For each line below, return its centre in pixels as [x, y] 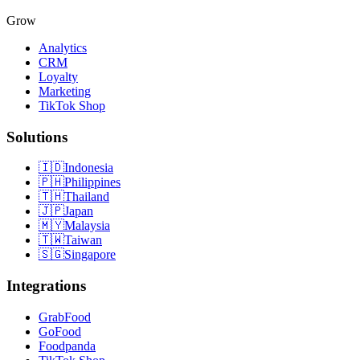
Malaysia [87, 226]
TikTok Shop [72, 105]
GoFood [60, 331]
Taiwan [83, 240]
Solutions [37, 137]
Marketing [65, 91]
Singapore [90, 255]
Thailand [87, 197]
